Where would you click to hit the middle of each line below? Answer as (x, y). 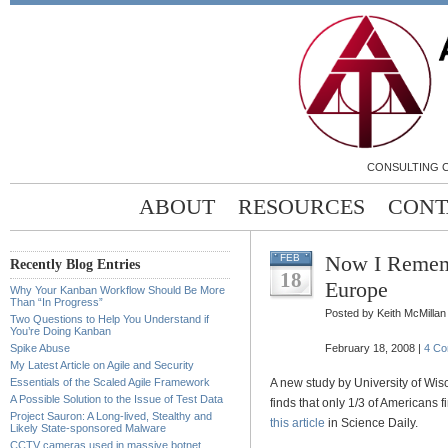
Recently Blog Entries (75, 265)
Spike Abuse (40, 348)
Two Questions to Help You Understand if (109, 319)
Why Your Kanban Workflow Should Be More (117, 290)
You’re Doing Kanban (60, 331)
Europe (356, 290)
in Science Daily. (371, 423)
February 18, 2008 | (374, 348)
